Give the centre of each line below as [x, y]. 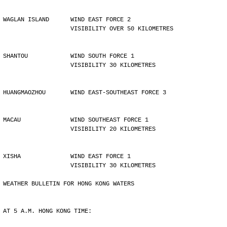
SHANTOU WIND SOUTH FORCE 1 [70, 56]
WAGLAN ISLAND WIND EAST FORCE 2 [69, 20]
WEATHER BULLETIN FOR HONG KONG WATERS [69, 184]
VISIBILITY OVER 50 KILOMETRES [122, 29]
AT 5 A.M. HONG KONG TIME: [47, 211]
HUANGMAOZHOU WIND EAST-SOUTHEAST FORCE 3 [85, 93]
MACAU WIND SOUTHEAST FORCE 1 [78, 120]
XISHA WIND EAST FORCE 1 [69, 157]
